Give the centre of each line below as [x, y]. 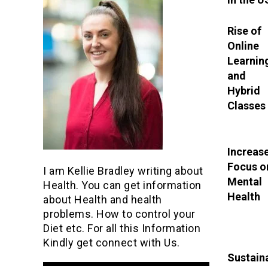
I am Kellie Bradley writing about [123, 170]
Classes [246, 105]
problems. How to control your [119, 214]
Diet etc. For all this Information [122, 228]
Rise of [244, 31]
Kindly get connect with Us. [112, 242]
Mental [244, 181]
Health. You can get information [122, 185]
